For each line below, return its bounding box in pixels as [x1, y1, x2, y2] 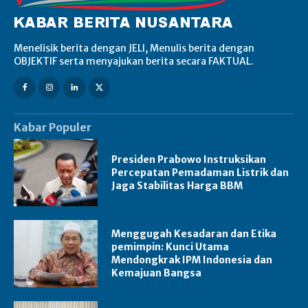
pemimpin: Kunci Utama [111, 241, 230, 254]
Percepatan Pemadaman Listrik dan [111, 166, 289, 179]
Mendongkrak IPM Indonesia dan [111, 254, 273, 267]
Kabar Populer [14, 120, 91, 135]
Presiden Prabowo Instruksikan [111, 153, 267, 166]
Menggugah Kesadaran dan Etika [111, 228, 277, 241]
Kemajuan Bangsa [111, 267, 202, 280]
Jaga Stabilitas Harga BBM [111, 179, 243, 192]
